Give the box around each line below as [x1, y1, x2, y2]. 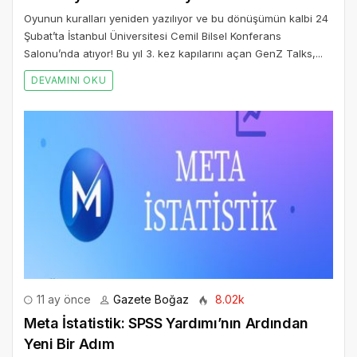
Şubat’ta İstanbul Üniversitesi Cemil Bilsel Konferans [24, 29, 281, 43]
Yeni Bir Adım [24, 335, 115, 352]
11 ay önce [33, 292, 91, 306]
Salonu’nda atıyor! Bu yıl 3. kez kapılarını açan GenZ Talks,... [24, 47, 323, 61]
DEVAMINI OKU [31, 74, 107, 87]
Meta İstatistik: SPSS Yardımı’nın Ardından [24, 314, 308, 331]
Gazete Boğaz [113, 292, 189, 306]
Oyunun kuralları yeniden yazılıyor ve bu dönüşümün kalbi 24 [24, 12, 328, 25]
